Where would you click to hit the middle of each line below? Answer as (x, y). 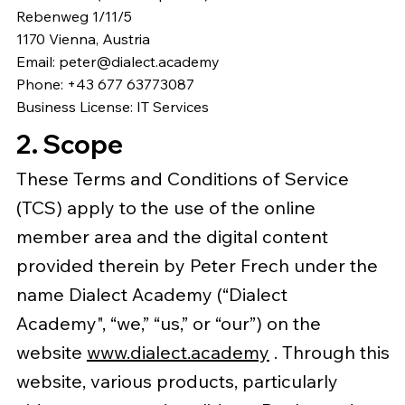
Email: (37, 62)
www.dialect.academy (178, 352)
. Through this (329, 352)
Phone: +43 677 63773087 (105, 85)
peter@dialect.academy (139, 62)
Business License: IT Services (112, 107)
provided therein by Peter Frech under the (197, 265)
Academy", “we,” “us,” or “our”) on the (168, 323)
